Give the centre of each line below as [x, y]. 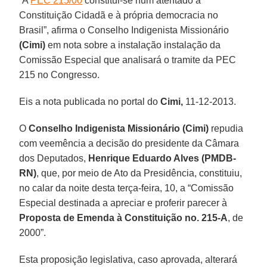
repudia [226, 128]
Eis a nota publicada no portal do [90, 101]
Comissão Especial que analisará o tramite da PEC [128, 60]
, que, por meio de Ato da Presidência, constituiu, [139, 173]
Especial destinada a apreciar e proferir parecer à [123, 203]
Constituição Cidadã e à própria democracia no [119, 15]
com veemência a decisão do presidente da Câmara [129, 143]
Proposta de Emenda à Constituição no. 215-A [124, 218]
